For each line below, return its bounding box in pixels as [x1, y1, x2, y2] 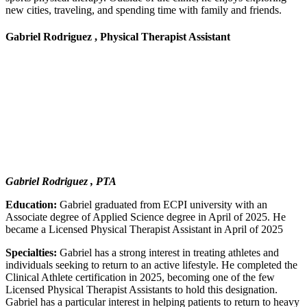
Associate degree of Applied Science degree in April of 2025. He [5, 211, 286, 223]
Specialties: [5, 247, 57, 259]
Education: [5, 199, 57, 211]
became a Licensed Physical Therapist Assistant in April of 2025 [5, 223, 283, 236]
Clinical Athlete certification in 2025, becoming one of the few [5, 271, 275, 284]
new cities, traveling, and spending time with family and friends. [5, 3, 282, 16]
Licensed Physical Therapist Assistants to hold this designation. [5, 284, 278, 296]
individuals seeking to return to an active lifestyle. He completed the [5, 259, 297, 271]
